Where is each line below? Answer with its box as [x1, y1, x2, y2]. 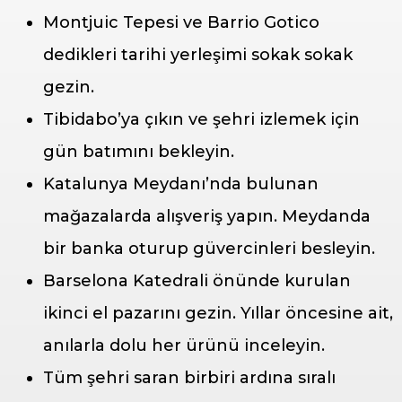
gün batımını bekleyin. [43, 141, 234, 162]
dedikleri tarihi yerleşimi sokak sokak [43, 44, 353, 65]
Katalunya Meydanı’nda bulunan [43, 173, 319, 194]
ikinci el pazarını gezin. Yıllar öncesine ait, [43, 302, 393, 323]
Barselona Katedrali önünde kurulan [43, 270, 351, 291]
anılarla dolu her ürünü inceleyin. [43, 335, 325, 355]
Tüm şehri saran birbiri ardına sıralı [43, 367, 336, 388]
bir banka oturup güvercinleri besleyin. [43, 238, 375, 258]
